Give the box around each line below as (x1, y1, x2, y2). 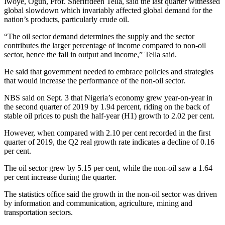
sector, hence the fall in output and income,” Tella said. (4, 50, 177, 59)
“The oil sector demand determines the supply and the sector (4, 32, 194, 41)
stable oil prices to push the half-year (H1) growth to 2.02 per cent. (4, 111, 214, 121)
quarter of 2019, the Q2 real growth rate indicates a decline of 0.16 (4, 138, 214, 147)
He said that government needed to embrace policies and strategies (4, 67, 213, 76)
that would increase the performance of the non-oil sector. (4, 76, 185, 85)
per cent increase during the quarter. (4, 173, 117, 182)
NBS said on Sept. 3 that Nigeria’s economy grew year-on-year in (4, 93, 212, 102)
